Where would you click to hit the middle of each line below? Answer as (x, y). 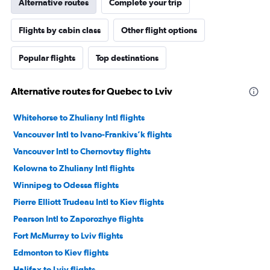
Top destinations (127, 58)
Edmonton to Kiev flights (61, 253)
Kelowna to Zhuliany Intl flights (74, 168)
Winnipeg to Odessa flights (66, 185)
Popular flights (47, 58)
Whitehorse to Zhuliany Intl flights (79, 118)
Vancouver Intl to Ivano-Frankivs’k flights (93, 134)
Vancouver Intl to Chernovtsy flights (82, 151)
